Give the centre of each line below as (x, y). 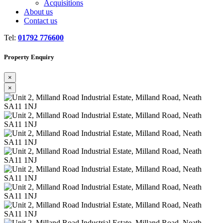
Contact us (41, 21)
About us (38, 12)
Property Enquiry (29, 57)
